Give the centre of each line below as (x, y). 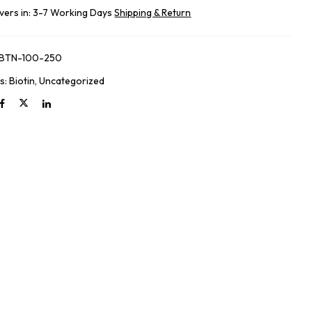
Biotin (22, 80)
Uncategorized (72, 80)
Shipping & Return (153, 12)
